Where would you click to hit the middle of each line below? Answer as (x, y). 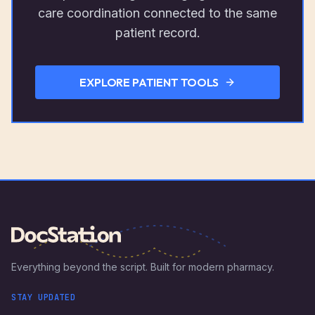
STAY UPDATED (44, 298)
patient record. (157, 33)
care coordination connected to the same (157, 13)
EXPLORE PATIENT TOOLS (149, 82)
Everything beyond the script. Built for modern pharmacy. (143, 267)
